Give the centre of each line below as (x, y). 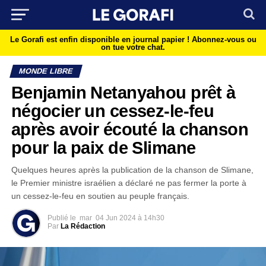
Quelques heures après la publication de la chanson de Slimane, (132, 170)
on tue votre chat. (133, 47)
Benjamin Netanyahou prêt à (123, 93)
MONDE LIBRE (46, 71)
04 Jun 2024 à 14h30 (130, 218)
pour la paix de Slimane (103, 148)
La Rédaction (83, 226)
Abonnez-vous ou (224, 39)
